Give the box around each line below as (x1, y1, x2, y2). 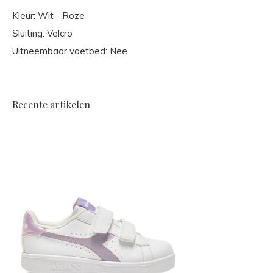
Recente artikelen (12, 98, 90, 111)
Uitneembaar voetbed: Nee (12, 45, 127, 57)
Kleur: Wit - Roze (12, 10, 85, 21)
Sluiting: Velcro (12, 27, 73, 39)
